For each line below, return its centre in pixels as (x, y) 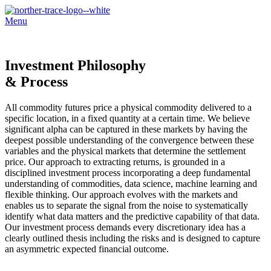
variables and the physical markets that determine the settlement (125, 151)
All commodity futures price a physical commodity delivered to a (128, 107)
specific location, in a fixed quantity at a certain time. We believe (127, 118)
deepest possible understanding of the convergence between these (129, 140)
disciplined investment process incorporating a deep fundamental (128, 172)
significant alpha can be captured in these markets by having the (126, 129)
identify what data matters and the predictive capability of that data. (132, 216)
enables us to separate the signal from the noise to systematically (126, 205)
